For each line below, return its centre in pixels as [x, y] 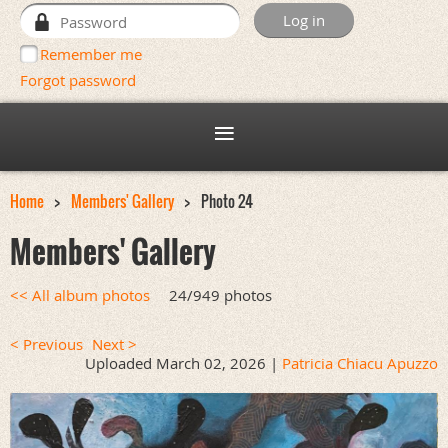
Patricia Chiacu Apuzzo [360, 363]
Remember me [91, 54]
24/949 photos [220, 295]
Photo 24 [227, 202]
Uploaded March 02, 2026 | [181, 363]
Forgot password [78, 80]
